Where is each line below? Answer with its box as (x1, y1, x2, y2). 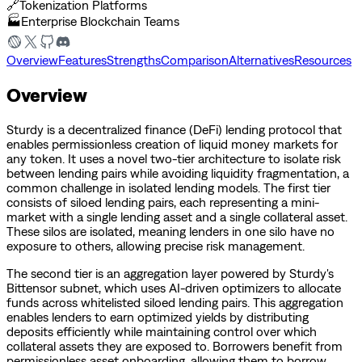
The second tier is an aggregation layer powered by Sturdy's (6, 265, 334, 280)
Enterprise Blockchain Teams (21, 13, 179, 28)
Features (58, 52, 107, 67)
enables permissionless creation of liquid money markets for (6, 136, 338, 151)
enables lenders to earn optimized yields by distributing (6, 309, 309, 324)
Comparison (161, 52, 229, 67)
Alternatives (229, 52, 294, 67)
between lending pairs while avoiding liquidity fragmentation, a (6, 165, 349, 180)
